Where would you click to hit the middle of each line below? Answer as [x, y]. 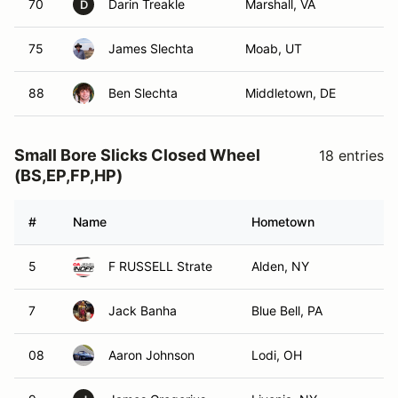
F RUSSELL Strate [160, 266]
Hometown [283, 222]
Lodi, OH [277, 355]
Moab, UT [274, 48]
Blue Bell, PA [287, 310]
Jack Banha [143, 310]
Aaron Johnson [151, 355]
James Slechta [151, 48]
